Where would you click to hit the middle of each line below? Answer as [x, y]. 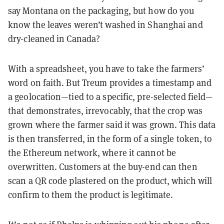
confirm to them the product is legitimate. [93, 194]
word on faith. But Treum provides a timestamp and [110, 82]
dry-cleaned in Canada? [55, 38]
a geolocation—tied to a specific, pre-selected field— [111, 96]
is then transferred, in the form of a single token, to [110, 138]
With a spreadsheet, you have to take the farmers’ [106, 68]
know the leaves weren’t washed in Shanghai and [105, 24]
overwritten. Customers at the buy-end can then [103, 166]
